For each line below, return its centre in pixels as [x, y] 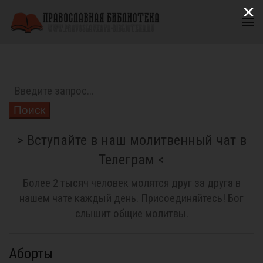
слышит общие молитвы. [131, 213]
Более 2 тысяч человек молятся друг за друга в [131, 183]
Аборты [31, 254]
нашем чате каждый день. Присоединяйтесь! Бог [131, 198]
